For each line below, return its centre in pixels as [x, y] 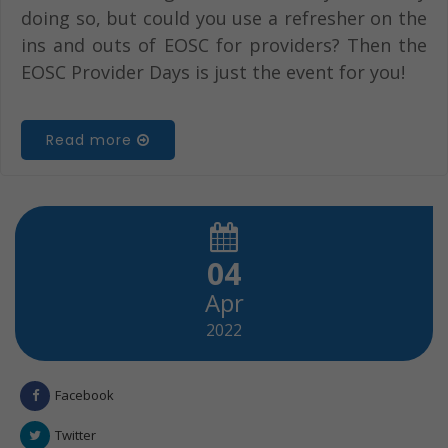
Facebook [84, 395]
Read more [91, 140]
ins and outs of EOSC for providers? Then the [224, 45]
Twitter [75, 435]
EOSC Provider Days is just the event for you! [213, 72]
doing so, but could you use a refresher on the [224, 18]
